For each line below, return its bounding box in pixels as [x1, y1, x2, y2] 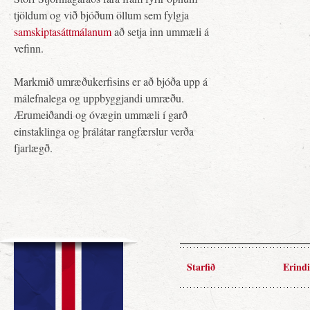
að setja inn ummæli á [111, 24, 209, 39]
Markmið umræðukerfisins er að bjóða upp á [14, 74, 208, 89]
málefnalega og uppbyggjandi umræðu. [14, 91, 184, 105]
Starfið [187, 259, 215, 274]
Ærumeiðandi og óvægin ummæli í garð [14, 107, 188, 122]
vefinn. [14, 41, 44, 55]
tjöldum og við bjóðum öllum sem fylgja [14, 8, 189, 22]
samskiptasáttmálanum [14, 24, 111, 39]
